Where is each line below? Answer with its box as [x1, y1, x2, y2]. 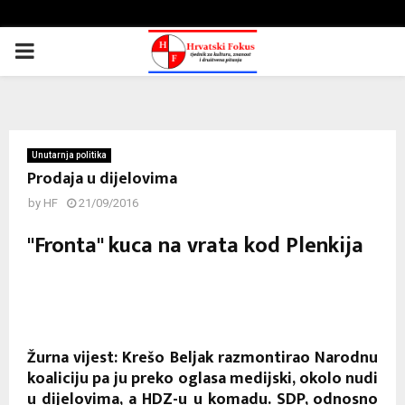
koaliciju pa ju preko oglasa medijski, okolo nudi [27, 364, 378, 392]
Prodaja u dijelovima [27, 165, 177, 193]
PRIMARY [14, 38, 106, 63]
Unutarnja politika [32, 150, 107, 160]
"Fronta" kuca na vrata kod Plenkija [27, 227, 363, 264]
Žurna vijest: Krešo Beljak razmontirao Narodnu [27, 344, 378, 372]
